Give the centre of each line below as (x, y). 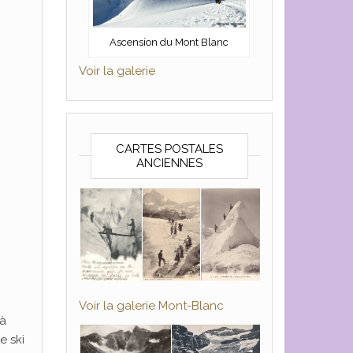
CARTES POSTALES (169, 149)
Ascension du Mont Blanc (169, 43)
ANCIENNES (169, 163)
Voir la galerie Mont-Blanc (151, 306)
